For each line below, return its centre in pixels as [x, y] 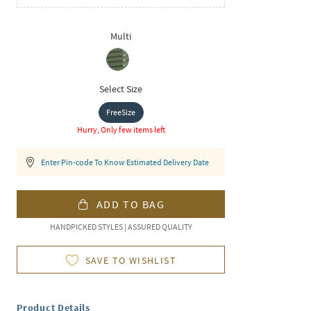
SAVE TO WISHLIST [131, 261]
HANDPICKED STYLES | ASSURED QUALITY [121, 227]
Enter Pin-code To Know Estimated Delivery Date [125, 162]
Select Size [121, 89]
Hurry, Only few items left [121, 130]
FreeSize [121, 112]
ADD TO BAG [131, 204]
